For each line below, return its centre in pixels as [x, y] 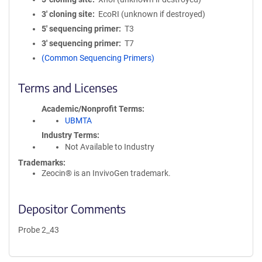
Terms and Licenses [68, 87]
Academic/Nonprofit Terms [92, 109]
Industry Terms [69, 135]
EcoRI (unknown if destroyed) [151, 14]
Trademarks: [42, 163]
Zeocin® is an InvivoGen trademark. [106, 173]
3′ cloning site [67, 14]
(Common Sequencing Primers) [98, 58]
